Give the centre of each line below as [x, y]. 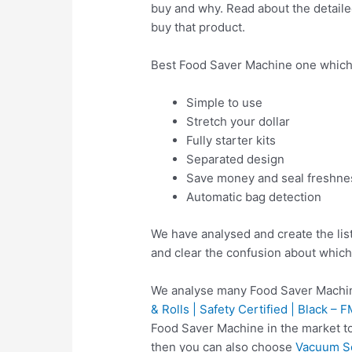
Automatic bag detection [254, 197]
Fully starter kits [231, 141]
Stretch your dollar [238, 122]
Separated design [236, 159]
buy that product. [198, 27]
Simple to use [225, 103]
